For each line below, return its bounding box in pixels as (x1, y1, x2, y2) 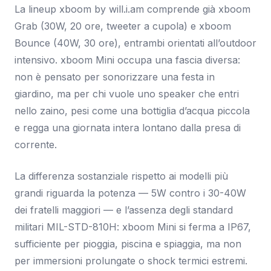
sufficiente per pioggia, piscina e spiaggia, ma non (15, 238, 241, 250)
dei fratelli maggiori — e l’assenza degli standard (15, 204, 233, 216)
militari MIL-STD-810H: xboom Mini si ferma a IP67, (15, 221, 251, 233)
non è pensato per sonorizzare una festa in (15, 71, 215, 83)
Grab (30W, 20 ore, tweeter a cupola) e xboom (15, 20, 231, 32)
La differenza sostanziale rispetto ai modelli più (15, 170, 228, 182)
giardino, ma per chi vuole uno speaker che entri (15, 88, 239, 100)
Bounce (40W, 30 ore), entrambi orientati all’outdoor (15, 37, 256, 49)
